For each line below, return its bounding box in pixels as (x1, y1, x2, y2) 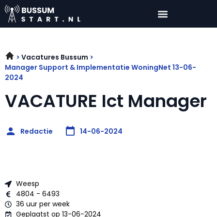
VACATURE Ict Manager (5, 89, 207, 114)
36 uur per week (15, 199, 70, 209)
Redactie (20, 126, 53, 136)
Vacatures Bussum (21, 52, 88, 62)
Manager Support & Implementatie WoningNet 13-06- (5, 62, 196, 73)
